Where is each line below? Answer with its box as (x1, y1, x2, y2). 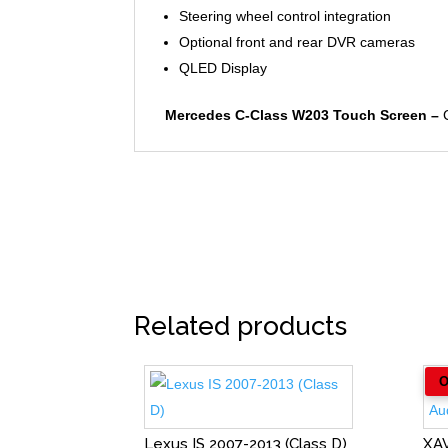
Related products (134, 311, 348, 342)
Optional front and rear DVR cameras (179, 33, 416, 50)
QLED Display (179, 59, 268, 76)
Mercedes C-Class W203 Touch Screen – (165, 106, 440, 123)
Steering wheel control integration (179, 7, 392, 24)
